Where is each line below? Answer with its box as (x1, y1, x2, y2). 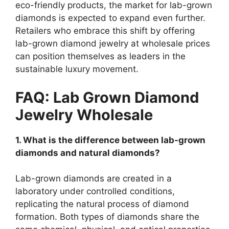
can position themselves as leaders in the (15, 51, 186, 61)
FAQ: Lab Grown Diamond (15, 88, 199, 106)
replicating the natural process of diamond (15, 199, 189, 209)
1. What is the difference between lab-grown (15, 134, 205, 145)
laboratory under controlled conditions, (15, 186, 175, 196)
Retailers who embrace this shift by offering (15, 26, 195, 36)
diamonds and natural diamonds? (15, 147, 160, 158)
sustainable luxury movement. (15, 64, 139, 74)
